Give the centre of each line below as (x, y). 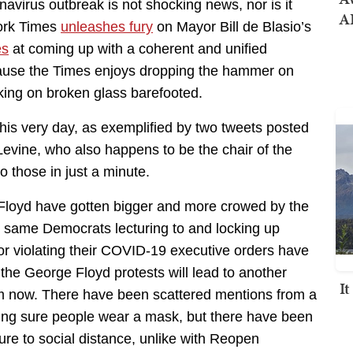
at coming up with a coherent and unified (138, 49)
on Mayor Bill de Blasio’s (232, 27)
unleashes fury (107, 27)
